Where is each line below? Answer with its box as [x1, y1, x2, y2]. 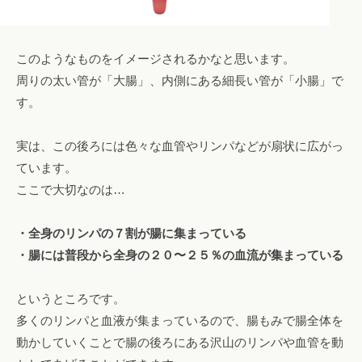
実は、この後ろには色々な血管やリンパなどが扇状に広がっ [16, 138, 343, 153]
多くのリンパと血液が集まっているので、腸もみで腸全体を [16, 313, 343, 327]
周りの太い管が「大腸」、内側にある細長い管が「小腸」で [16, 73, 343, 87]
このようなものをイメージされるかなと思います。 [16, 51, 295, 65]
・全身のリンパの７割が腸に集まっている [16, 225, 246, 240]
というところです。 [16, 291, 125, 305]
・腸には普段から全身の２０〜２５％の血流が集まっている [16, 247, 343, 262]
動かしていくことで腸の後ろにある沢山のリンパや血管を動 [16, 335, 343, 349]
